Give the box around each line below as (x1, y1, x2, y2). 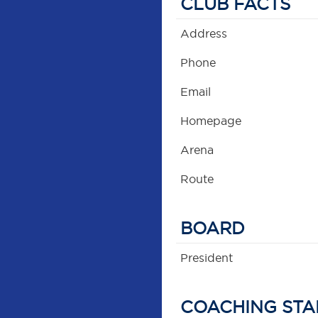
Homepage (180, 114, 242, 128)
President (180, 251, 234, 265)
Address (180, 26, 228, 41)
